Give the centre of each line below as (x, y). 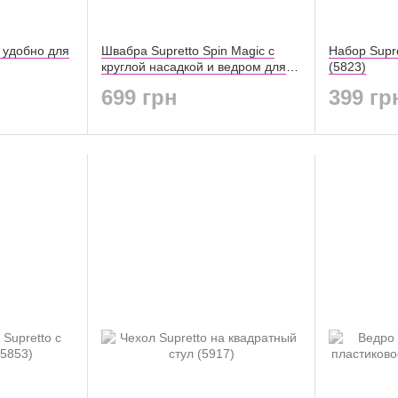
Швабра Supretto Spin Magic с (188, 51)
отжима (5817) (143, 83)
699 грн (139, 97)
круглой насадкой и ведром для (194, 67)
